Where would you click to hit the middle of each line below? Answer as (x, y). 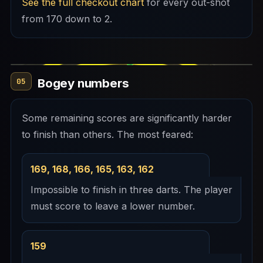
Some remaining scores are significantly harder (127, 118)
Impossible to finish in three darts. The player (131, 190)
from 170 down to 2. (67, 18)
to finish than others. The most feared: (107, 134)
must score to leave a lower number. (113, 206)
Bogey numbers (83, 83)
